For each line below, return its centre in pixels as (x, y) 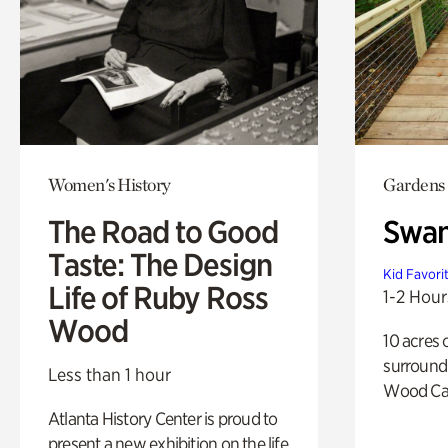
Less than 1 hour (109, 374)
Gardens (414, 184)
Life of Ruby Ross (158, 297)
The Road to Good (163, 231)
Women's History (109, 184)
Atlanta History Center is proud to (163, 418)
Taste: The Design (160, 264)
